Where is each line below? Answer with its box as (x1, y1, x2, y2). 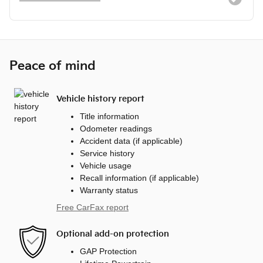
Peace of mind (9, 58, 96, 73)
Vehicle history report (56, 94, 144, 104)
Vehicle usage (80, 160, 131, 170)
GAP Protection (80, 246, 137, 256)
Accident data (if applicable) (80, 136, 183, 146)
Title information (80, 111, 139, 121)
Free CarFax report (56, 202, 129, 212)
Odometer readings (80, 123, 152, 133)
